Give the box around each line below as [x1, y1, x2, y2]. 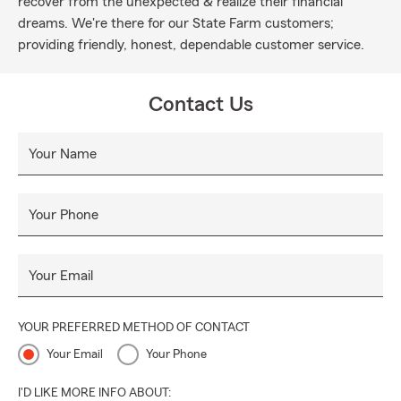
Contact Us [148, 94, 253, 115]
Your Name [29, 147, 97, 161]
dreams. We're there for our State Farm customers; [18, 16, 334, 30]
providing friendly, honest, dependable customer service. [18, 38, 364, 52]
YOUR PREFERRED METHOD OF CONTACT [18, 321, 250, 334]
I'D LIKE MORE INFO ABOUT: [18, 387, 171, 399]
